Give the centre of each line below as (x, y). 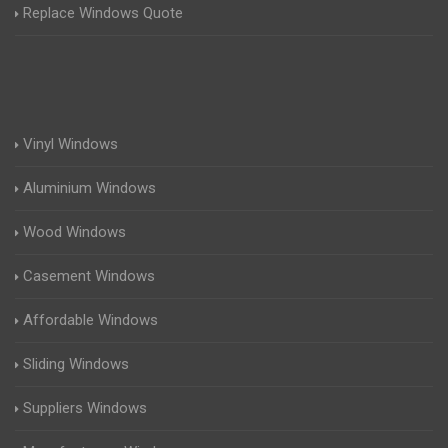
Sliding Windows (76, 364)
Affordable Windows (90, 320)
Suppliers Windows (85, 408)
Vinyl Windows (70, 144)
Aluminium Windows (89, 188)
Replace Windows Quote (103, 13)
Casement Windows (89, 276)
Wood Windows (74, 232)
